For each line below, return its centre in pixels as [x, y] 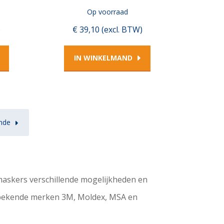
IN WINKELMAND [103, 58]
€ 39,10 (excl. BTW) [107, 30]
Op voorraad [107, 11]
